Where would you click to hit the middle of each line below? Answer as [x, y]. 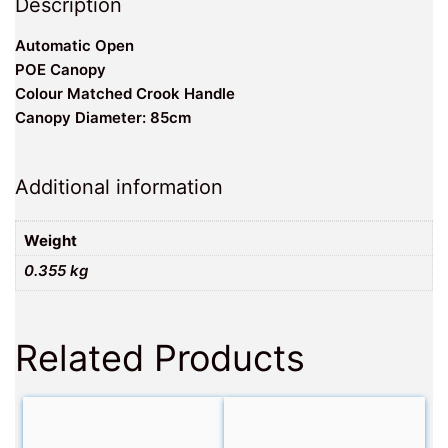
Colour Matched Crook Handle [125, 94]
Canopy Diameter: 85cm [103, 118]
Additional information [119, 187]
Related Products [160, 358]
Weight [50, 240]
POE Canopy [60, 70]
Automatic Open [74, 46]
